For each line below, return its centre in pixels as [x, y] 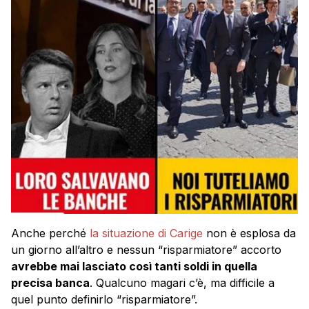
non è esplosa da [249, 233]
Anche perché [50, 233]
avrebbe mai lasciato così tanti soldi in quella [134, 266]
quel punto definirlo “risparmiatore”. [104, 299]
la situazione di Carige [146, 233]
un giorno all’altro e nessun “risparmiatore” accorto [146, 249]
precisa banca [50, 282]
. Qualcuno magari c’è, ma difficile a [182, 282]
